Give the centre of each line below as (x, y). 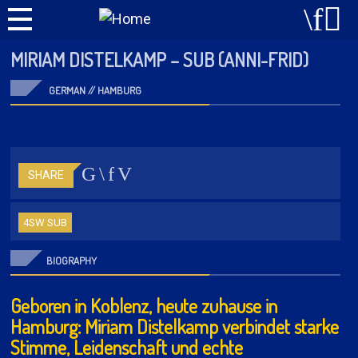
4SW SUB (45, 223)
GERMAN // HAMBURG (93, 90)
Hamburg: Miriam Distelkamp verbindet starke (174, 326)
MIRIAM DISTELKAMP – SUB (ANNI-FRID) (159, 60)
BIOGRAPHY (71, 261)
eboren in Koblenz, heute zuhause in (149, 306)
